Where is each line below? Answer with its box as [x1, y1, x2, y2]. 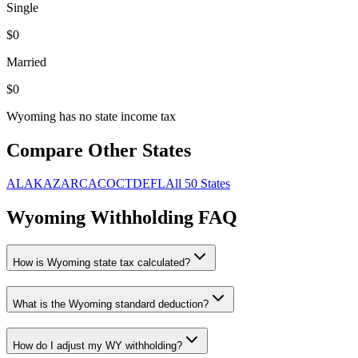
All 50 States [165, 177, 230, 191]
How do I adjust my [13, 339, 105, 352]
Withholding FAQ [86, 207, 237, 229]
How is [13, 257, 47, 269]
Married [6, 54, 46, 69]
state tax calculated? [90, 257, 190, 269]
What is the [13, 297, 69, 310]
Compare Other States [6, 139, 191, 161]
